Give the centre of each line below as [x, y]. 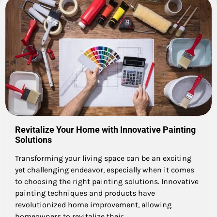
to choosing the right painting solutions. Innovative [107, 181]
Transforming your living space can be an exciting [103, 158]
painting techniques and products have [85, 193]
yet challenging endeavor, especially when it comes [105, 170]
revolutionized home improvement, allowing [93, 204]
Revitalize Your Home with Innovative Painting [105, 129]
